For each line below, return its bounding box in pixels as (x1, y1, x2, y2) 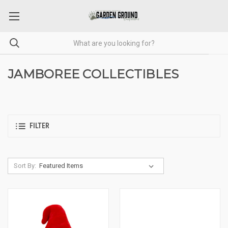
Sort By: (13, 162, 36, 169)
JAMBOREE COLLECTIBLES (8, 67, 179, 81)
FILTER (30, 122, 49, 130)
